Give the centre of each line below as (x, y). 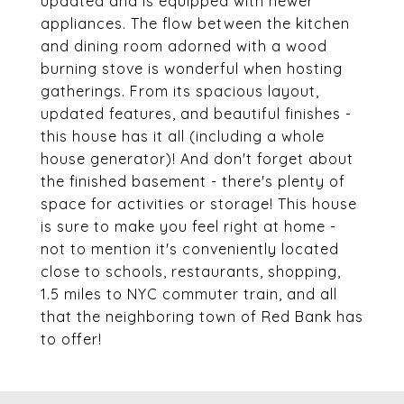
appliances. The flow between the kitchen (195, 23)
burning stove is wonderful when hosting (192, 69)
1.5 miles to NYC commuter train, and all (189, 294)
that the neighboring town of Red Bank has (202, 317)
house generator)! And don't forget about (197, 159)
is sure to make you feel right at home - (188, 226)
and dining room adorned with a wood (184, 46)
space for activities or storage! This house (199, 204)
